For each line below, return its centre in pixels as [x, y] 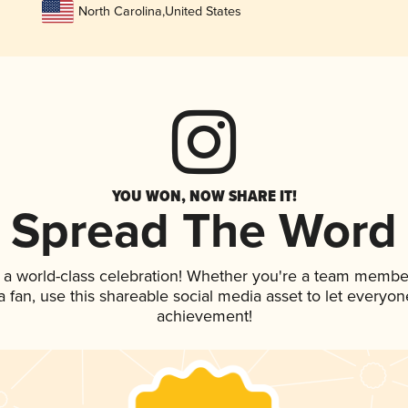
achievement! [204, 317]
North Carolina [120, 12]
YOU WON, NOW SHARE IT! [204, 196]
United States [203, 12]
